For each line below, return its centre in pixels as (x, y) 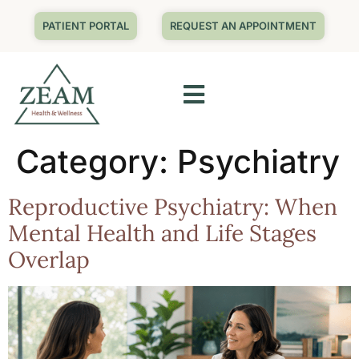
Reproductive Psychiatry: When (173, 207)
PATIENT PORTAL (85, 26)
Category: (97, 162)
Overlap (49, 260)
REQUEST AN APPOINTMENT (244, 26)
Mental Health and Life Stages (162, 234)
